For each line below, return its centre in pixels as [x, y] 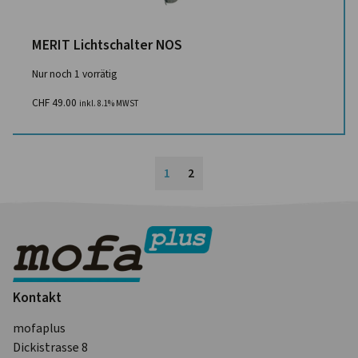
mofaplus [39, 328]
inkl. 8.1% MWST [109, 103]
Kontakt [37, 297]
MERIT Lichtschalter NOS [107, 45]
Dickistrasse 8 [50, 347]
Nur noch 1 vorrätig [74, 74]
